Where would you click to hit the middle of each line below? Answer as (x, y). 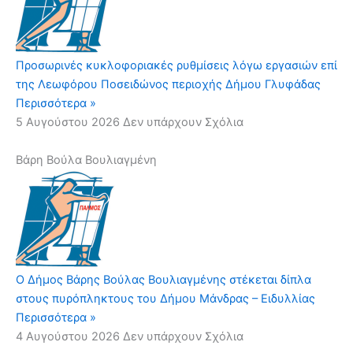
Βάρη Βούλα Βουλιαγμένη (86, 160)
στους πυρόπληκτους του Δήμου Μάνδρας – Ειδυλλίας (165, 299)
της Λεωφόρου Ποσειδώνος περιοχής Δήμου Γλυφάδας (168, 85)
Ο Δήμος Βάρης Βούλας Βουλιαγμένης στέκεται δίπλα (163, 280)
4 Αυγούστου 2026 (69, 337)
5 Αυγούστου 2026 (69, 123)
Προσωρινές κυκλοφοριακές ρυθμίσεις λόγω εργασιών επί (176, 66)
